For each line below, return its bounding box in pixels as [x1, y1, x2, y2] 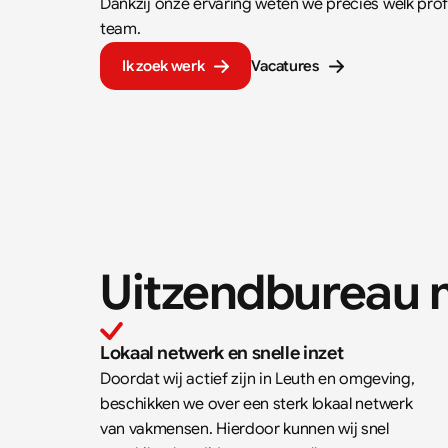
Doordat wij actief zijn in [100, 369, 276, 389]
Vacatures [251, 57, 319, 75]
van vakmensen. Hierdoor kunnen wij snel [100, 419, 389, 439]
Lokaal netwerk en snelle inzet [100, 342, 344, 364]
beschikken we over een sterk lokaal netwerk [100, 394, 413, 414]
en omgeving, [318, 369, 415, 389]
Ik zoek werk [122, 57, 205, 75]
